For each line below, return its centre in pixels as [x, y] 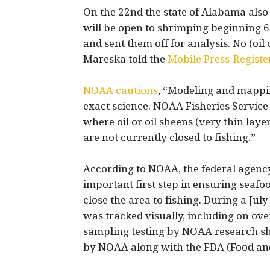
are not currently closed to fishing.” [169, 137]
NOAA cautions [121, 90]
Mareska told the [125, 59]
